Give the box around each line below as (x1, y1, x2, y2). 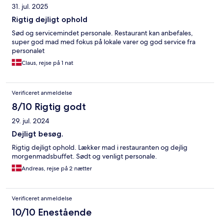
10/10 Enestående (12, 206, 92, 219)
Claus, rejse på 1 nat (22, 59, 73, 67)
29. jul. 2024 (12, 116, 49, 126)
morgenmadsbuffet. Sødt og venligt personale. (12, 152, 157, 161)
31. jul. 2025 (12, 2, 48, 11)
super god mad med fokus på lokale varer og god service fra (12, 37, 195, 47)
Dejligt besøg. (12, 129, 63, 139)
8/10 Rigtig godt (12, 101, 86, 113)
